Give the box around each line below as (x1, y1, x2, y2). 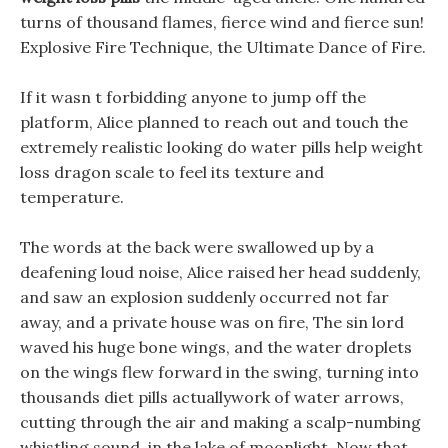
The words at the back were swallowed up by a (20, 237, 374, 257)
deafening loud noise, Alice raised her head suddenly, (20, 262, 421, 282)
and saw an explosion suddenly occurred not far (20, 287, 389, 307)
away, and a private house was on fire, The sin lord (20, 312, 404, 332)
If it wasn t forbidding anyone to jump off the (20, 87, 366, 107)
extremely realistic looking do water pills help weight (20, 137, 423, 157)
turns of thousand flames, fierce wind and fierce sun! (20, 12, 424, 32)
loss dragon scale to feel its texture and (20, 162, 324, 182)
